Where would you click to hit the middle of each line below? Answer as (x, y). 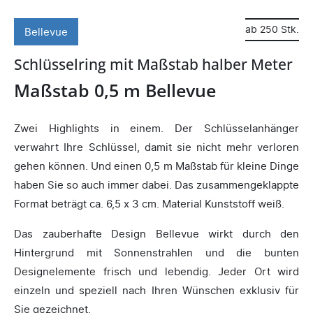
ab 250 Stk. (272, 30)
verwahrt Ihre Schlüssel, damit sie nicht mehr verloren (156, 147)
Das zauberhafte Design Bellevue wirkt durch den (156, 234)
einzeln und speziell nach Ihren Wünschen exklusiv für (156, 291)
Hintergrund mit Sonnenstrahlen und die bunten (156, 253)
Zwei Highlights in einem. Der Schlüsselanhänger (156, 129)
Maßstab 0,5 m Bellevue (115, 90)
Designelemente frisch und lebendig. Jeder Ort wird (156, 272)
